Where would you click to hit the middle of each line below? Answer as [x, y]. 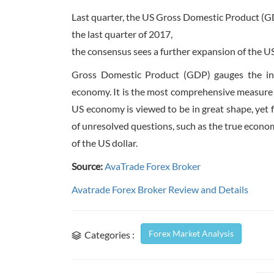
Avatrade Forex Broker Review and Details [161, 190]
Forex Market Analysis [191, 234]
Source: [87, 166]
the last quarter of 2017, [122, 34]
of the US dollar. [105, 143]
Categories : [109, 235]
